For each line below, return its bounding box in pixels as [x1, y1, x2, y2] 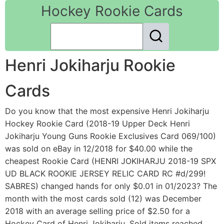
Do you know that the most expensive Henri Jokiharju [5, 106, 209, 116]
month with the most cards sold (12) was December [5, 193, 201, 204]
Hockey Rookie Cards [41, 2, 183, 19]
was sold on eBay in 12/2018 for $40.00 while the [5, 143, 192, 154]
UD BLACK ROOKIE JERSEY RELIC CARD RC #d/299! [5, 168, 205, 179]
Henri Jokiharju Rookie [5, 55, 175, 75]
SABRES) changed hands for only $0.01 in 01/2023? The [5, 181, 217, 191]
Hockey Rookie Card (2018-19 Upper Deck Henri [5, 118, 190, 129]
